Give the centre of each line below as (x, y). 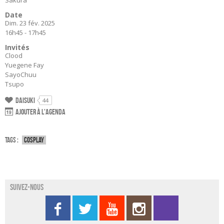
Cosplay (34, 140)
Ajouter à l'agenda (40, 112)
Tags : (12, 140)
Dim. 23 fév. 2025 (30, 23)
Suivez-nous (27, 187)
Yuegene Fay (24, 65)
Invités (17, 47)
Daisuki (25, 100)
